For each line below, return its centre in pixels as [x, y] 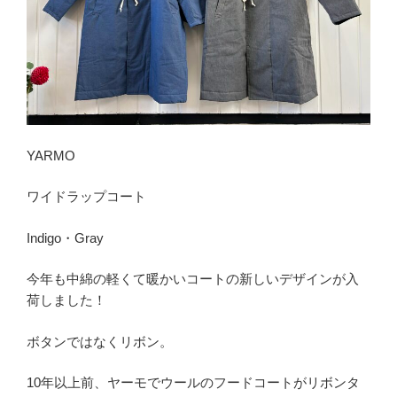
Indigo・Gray [65, 237]
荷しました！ [66, 300]
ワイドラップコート [86, 197]
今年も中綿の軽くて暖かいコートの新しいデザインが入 [193, 279]
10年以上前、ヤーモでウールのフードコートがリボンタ [193, 383]
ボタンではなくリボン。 [100, 341]
